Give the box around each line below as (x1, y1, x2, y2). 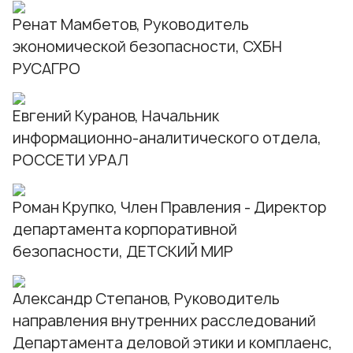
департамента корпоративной (13, 219, 237, 240)
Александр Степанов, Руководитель (13, 288, 280, 310)
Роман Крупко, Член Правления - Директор (13, 197, 326, 218)
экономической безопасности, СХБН (13, 36, 282, 58)
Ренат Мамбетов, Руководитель (13, 14, 249, 35)
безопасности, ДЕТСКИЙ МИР (13, 241, 233, 262)
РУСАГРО (13, 58, 80, 80)
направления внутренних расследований (13, 310, 316, 332)
